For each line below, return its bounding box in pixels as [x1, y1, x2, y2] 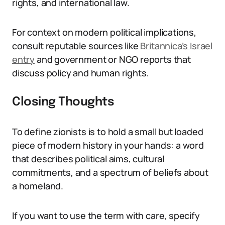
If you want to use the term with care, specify [12, 209, 200, 221]
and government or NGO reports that [35, 53, 191, 65]
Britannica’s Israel [140, 40, 213, 52]
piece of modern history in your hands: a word [12, 139, 204, 151]
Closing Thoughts [12, 96, 115, 108]
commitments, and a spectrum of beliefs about [12, 166, 209, 178]
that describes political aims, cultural [12, 153, 164, 165]
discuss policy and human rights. [12, 67, 149, 79]
